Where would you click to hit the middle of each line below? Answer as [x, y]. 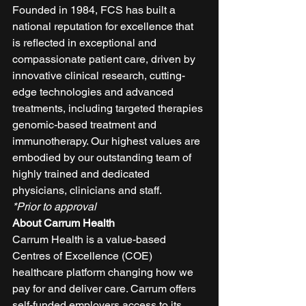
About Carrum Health [64, 223]
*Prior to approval [54, 206]
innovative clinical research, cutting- [99, 75]
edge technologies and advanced [94, 92]
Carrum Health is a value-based [91, 239]
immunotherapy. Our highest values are [108, 141]
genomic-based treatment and [86, 124]
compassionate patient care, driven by [105, 59]
